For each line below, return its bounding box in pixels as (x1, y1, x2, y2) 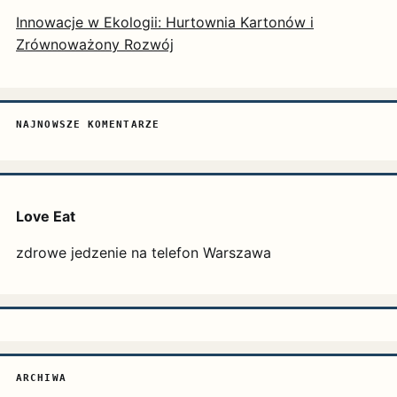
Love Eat (16, 207, 75, 225)
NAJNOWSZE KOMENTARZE (16, 119, 160, 130)
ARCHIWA (16, 372, 66, 384)
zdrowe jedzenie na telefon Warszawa (16, 244, 271, 261)
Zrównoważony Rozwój (16, 35, 174, 53)
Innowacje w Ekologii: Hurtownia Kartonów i (16, 13, 314, 31)
